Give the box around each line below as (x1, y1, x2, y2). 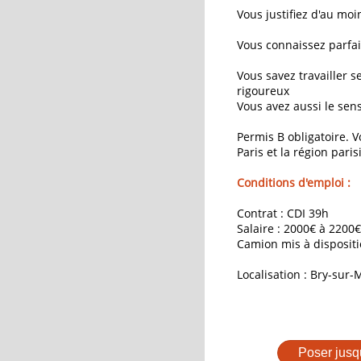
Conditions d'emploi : (236, 175, 351, 190)
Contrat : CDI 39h (236, 205, 329, 221)
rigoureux (236, 83, 289, 98)
